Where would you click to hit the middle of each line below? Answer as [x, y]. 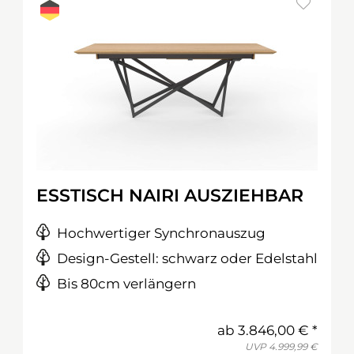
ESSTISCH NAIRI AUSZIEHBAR [170, 196]
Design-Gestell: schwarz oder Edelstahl [187, 258]
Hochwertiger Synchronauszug [161, 233]
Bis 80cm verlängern [126, 284]
